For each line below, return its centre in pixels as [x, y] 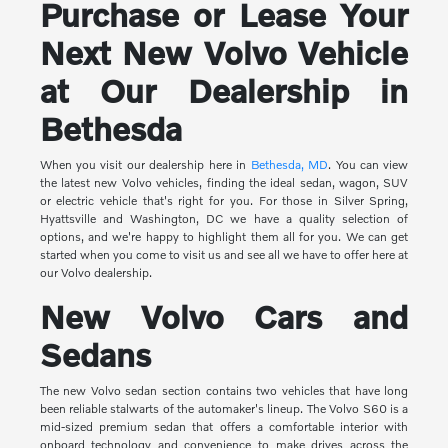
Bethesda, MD [289, 165]
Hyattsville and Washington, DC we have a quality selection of [224, 219]
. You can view [368, 165]
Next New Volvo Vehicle [224, 53]
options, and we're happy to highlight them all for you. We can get [224, 237]
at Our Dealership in [224, 91]
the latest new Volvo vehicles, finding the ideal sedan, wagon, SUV [224, 183]
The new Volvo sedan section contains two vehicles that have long [224, 391]
